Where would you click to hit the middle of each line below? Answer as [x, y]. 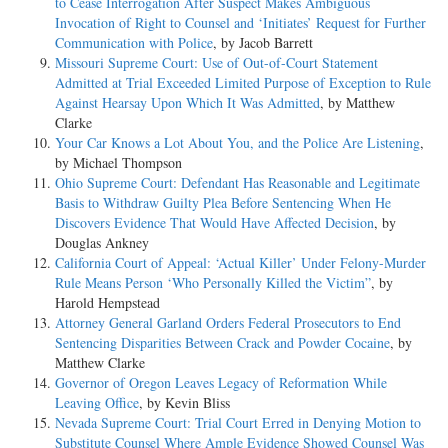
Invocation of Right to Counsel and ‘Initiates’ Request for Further [240, 23]
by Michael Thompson [118, 163]
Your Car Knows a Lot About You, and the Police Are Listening [237, 143]
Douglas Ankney [102, 243]
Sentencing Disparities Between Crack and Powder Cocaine [222, 343]
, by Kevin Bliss [184, 403]
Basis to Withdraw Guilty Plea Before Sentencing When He [223, 203]
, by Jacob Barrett [263, 43]
